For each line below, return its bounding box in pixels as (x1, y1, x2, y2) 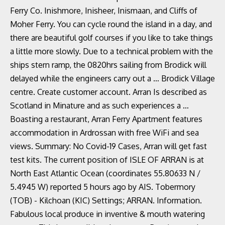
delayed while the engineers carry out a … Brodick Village (10, 73, 215, 83)
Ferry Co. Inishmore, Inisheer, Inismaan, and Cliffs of (10, 6, 197, 16)
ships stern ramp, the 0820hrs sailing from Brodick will (10, 60, 206, 70)
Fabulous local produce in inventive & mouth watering (10, 209, 205, 219)
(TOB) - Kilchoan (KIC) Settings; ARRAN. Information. (10, 195, 202, 205)
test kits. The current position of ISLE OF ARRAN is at (10, 155, 204, 165)
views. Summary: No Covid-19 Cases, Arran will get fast (10, 141, 207, 151)
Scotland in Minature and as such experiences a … (10, 100, 189, 110)
